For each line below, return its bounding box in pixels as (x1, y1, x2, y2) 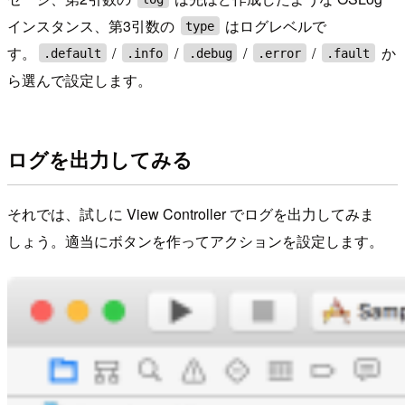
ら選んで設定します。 (7, 69, 152, 90)
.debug (188, 45, 232, 61)
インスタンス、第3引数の (7, 14, 178, 36)
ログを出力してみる (7, 145, 193, 174)
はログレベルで (221, 14, 327, 36)
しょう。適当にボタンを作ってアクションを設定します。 (7, 231, 383, 252)
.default (43, 45, 102, 61)
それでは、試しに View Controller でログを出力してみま (7, 203, 374, 225)
